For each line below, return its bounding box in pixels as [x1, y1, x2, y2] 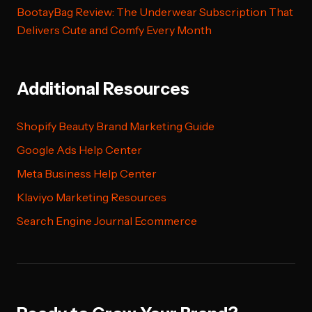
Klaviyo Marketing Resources [17, 190, 166, 204]
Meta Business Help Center [17, 166, 157, 180]
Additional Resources [17, 79, 189, 99]
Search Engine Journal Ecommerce [17, 214, 197, 228]
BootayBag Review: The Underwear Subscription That [17, 5, 293, 19]
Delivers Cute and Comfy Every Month [17, 23, 212, 37]
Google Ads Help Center [17, 143, 142, 157]
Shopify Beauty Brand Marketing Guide [17, 119, 214, 133]
